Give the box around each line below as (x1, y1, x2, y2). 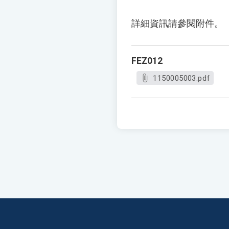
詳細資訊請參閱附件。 (131, 18, 223, 29)
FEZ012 (131, 56, 163, 66)
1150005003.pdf (153, 74, 210, 83)
